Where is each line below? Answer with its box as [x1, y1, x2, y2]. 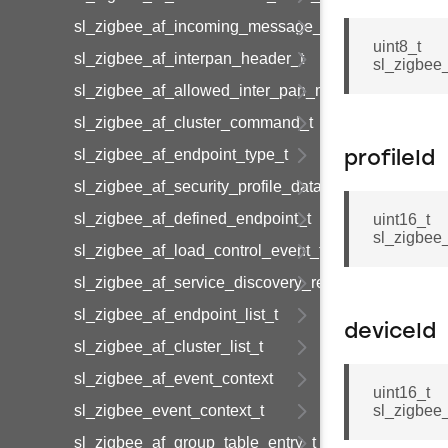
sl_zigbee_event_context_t [74, 402, 264, 419]
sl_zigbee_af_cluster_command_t [74, 114, 313, 131]
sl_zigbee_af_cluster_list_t [74, 338, 263, 355]
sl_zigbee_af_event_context [74, 370, 273, 387]
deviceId [344, 322, 436, 343]
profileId [344, 149, 435, 170]
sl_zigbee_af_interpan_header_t [74, 50, 304, 67]
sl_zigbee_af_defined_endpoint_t [74, 210, 311, 227]
